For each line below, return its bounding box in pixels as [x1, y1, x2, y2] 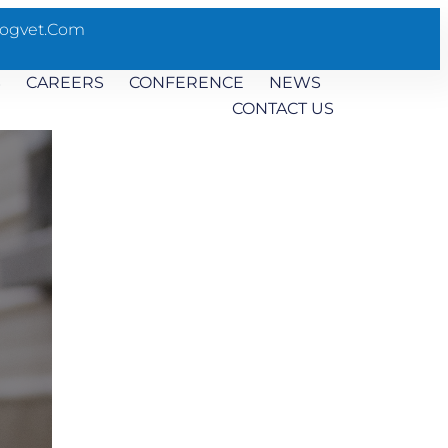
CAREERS [26, 73, 105, 92]
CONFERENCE [129, 73, 245, 92]
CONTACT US [231, 99, 334, 118]
